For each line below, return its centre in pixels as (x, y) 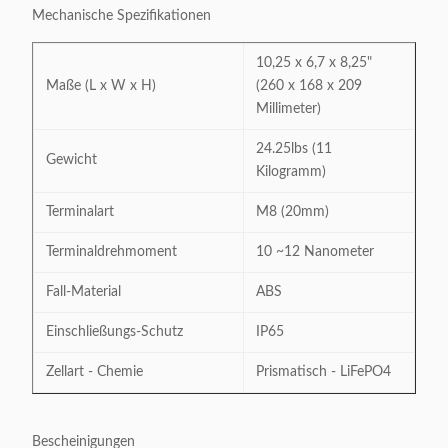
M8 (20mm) (292, 212)
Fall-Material (83, 292)
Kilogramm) (291, 172)
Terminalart (80, 212)
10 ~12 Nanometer (315, 252)
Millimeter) (288, 109)
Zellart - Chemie (94, 372)
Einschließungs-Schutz (114, 332)
